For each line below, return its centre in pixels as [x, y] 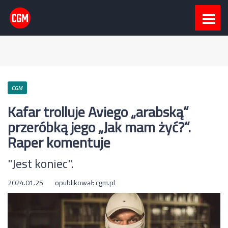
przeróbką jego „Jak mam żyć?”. [99, 127]
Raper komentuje [59, 142]
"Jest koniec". [40, 164]
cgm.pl [105, 183]
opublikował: [75, 183]
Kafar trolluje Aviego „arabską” [98, 112]
